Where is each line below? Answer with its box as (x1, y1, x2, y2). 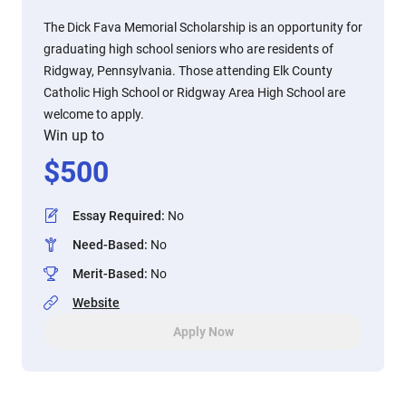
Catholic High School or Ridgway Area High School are (43, 85, 345, 100)
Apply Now (172, 324, 234, 339)
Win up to (43, 127, 104, 144)
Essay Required (72, 208, 161, 223)
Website (72, 295, 120, 310)
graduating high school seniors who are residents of (43, 42, 333, 56)
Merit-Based (72, 266, 144, 281)
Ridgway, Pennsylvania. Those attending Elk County (43, 63, 333, 78)
